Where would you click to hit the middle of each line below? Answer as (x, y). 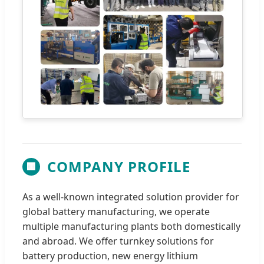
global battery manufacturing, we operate (116, 212)
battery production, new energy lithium (110, 256)
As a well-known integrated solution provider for (131, 197)
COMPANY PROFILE (119, 167)
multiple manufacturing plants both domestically (131, 227)
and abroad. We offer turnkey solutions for (118, 241)
